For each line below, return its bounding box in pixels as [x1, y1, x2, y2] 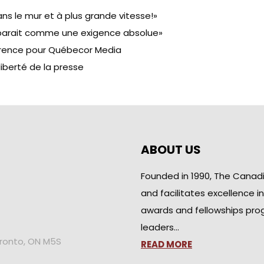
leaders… [141, 221, 179, 233]
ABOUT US [141, 141, 201, 158]
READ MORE [141, 238, 192, 250]
